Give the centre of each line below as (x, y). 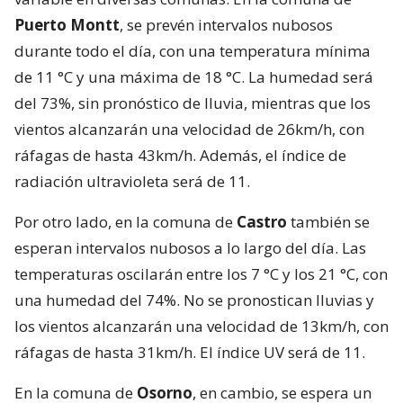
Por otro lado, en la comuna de (125, 221)
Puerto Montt (67, 24)
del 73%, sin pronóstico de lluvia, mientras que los (193, 103)
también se (328, 221)
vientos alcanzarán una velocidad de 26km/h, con (189, 129)
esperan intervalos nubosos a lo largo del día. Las (190, 247)
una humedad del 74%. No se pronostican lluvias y (194, 300)
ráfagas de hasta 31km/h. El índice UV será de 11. (190, 352)
